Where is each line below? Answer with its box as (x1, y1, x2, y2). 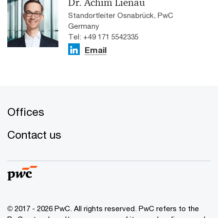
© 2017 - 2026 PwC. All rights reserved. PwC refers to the (7, 204, 199, 213)
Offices (7, 105, 44, 119)
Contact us (7, 128, 61, 142)
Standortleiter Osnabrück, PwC (68, 11, 173, 20)
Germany (68, 21, 99, 31)
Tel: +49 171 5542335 (68, 32, 139, 41)
